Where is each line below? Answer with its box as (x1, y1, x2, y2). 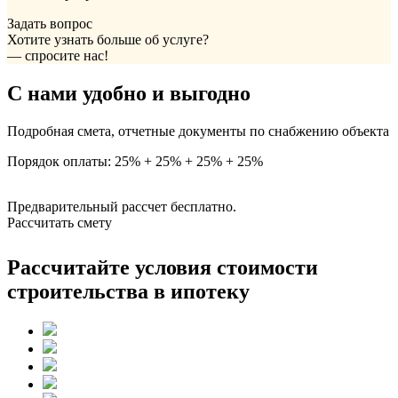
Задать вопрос (7, 15, 92, 31)
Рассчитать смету (7, 214, 112, 230)
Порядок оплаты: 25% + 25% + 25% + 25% (7, 153, 263, 169)
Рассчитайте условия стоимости (7, 256, 318, 280)
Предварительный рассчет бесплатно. (7, 198, 236, 214)
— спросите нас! (7, 47, 112, 63)
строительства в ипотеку (7, 280, 250, 304)
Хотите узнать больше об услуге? (7, 31, 209, 47)
